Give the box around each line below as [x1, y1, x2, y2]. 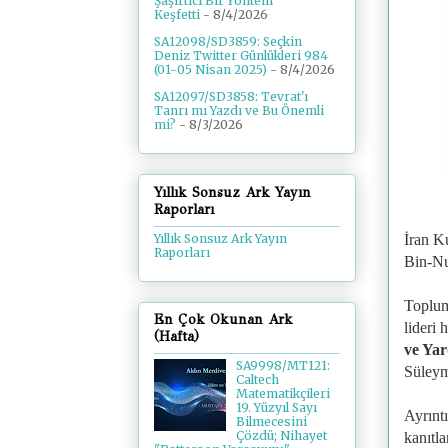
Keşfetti [154, 7, 200, 23]
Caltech [235, 372, 279, 388]
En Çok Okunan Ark [154, 311, 293, 329]
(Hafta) [154, 328, 199, 346]
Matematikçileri [235, 386, 330, 402]
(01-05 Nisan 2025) [154, 62, 267, 78]
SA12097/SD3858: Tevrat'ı [154, 89, 308, 105]
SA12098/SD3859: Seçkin [154, 34, 302, 50]
